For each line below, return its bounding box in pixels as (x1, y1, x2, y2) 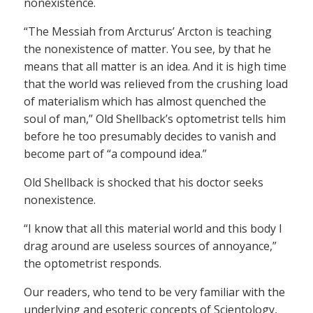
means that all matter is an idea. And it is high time (24, 59, 286, 75)
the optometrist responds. (24, 256, 161, 272)
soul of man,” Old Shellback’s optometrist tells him (24, 111, 286, 127)
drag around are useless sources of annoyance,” (24, 238, 277, 254)
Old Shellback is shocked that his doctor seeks (24, 175, 263, 191)
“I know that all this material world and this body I (24, 221, 282, 237)
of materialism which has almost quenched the (24, 94, 266, 110)
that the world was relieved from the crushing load (24, 76, 288, 92)
